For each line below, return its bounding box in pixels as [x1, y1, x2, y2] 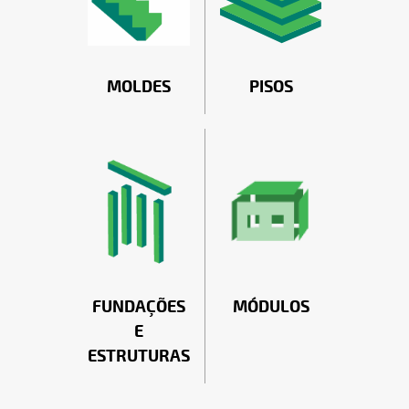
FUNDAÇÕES [92, 297, 185, 319]
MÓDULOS [232, 297, 309, 319]
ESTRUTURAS [88, 346, 190, 368]
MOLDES [107, 77, 171, 99]
